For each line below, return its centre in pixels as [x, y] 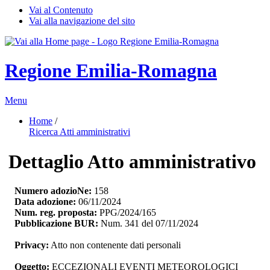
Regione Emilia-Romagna [111, 71]
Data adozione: [45, 202]
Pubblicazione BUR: [56, 224]
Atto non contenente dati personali [115, 245]
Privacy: [32, 245]
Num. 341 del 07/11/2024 [148, 224]
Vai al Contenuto [61, 10]
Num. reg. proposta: [56, 213]
